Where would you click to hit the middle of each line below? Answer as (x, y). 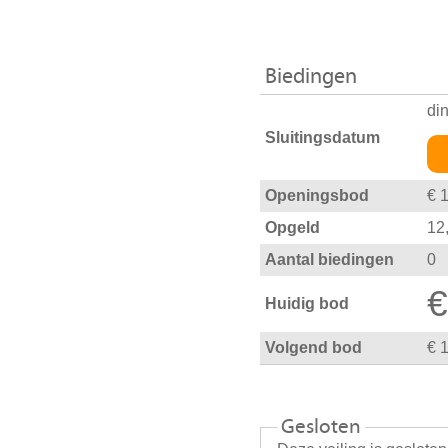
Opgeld (292, 228)
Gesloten (321, 427)
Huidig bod (307, 304)
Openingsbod (317, 196)
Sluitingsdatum (322, 137)
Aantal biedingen (329, 260)
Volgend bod (313, 348)
